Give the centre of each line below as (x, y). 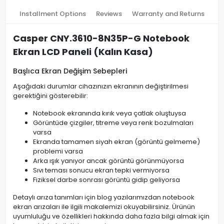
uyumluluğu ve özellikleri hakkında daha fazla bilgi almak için (111, 216)
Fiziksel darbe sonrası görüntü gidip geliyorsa (106, 180)
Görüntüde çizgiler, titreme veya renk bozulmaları (113, 123)
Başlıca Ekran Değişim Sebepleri (70, 71)
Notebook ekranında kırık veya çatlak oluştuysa (109, 113)
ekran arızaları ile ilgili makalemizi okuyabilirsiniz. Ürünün (104, 207)
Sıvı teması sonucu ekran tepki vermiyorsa (101, 170)
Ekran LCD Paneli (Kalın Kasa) (83, 52)
